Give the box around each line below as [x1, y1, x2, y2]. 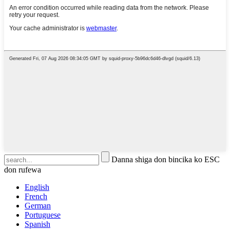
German [25, 201, 51, 210]
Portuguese [25, 210, 61, 219]
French [25, 191, 47, 201]
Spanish [25, 219, 50, 228]
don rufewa [4, 165, 41, 174]
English [25, 182, 49, 191]
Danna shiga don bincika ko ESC [111, 155, 220, 164]
